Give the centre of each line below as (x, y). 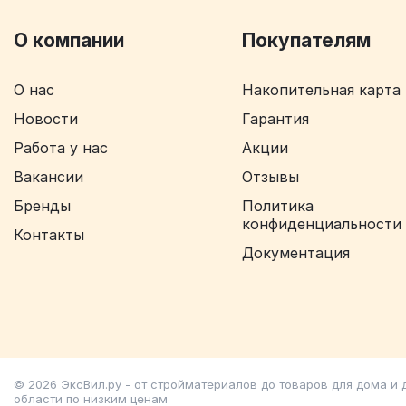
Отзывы (270, 176)
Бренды (42, 205)
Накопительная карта (321, 89)
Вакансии (48, 176)
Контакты (49, 234)
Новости (46, 118)
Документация (295, 252)
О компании (69, 40)
